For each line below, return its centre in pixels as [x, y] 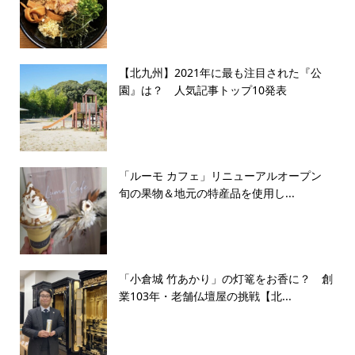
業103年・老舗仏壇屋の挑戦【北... [205, 296]
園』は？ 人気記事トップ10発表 [202, 90]
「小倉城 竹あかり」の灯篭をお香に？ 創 [225, 279]
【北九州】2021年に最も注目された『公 [220, 73]
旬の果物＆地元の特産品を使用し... [206, 193]
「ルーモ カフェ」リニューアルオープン [225, 176]
